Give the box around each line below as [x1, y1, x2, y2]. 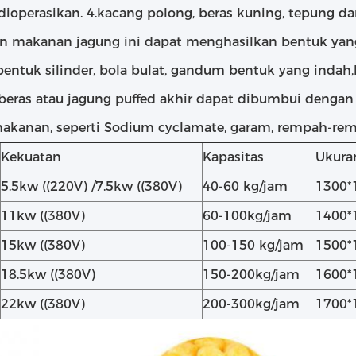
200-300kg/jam [203, 296, 300, 311]
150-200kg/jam [203, 267, 300, 282]
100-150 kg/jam [203, 238, 304, 253]
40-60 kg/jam [203, 179, 288, 194]
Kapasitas [203, 149, 264, 164]
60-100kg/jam [203, 208, 292, 223]
